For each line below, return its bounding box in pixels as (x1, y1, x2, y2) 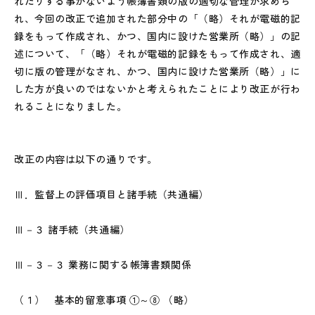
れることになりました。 (14, 99, 127, 113)
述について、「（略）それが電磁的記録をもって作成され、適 (14, 46, 301, 60)
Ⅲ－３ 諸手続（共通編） (14, 222, 130, 236)
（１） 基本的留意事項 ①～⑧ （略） (14, 292, 194, 307)
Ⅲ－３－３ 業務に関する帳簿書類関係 (14, 257, 192, 271)
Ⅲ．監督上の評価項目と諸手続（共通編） (14, 187, 209, 201)
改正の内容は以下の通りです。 (14, 152, 157, 166)
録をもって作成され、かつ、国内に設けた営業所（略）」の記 (14, 29, 301, 43)
